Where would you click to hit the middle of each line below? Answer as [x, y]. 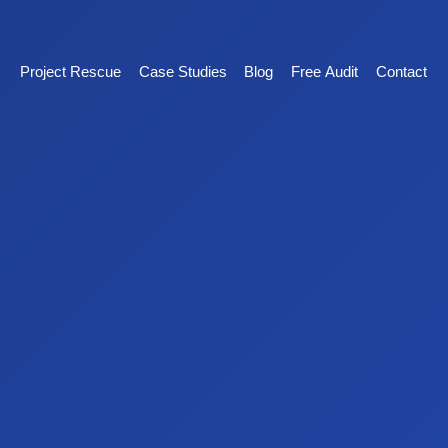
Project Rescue [71, 71]
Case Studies [182, 71]
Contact [401, 71]
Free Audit [324, 71]
